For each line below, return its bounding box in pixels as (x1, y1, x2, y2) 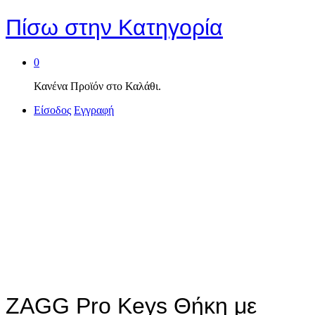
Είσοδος (34, 103, 71, 116)
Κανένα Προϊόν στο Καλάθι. (34, 79, 161, 92)
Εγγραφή (74, 103, 114, 116)
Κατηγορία (112, 15, 223, 41)
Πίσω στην (6, 15, 112, 41)
